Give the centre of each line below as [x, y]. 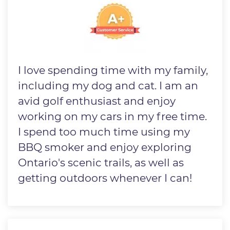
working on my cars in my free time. [113, 117]
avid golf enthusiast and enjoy [97, 101]
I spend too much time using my [104, 132]
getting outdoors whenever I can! [105, 178]
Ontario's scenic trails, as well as [101, 163]
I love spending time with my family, [113, 70]
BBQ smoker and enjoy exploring [105, 147]
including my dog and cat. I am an [108, 86]
